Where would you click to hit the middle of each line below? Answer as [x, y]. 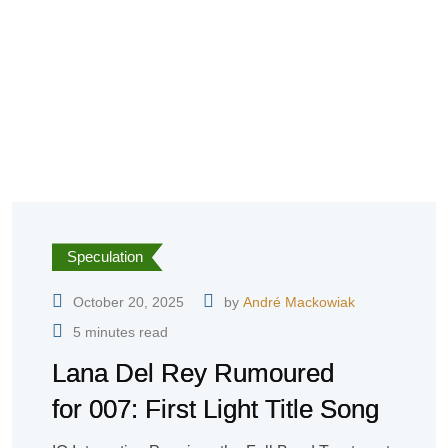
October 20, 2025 [128, 302]
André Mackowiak [299, 302]
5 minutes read [120, 332]
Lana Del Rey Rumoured [193, 373]
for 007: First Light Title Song [215, 409]
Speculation [105, 257]
